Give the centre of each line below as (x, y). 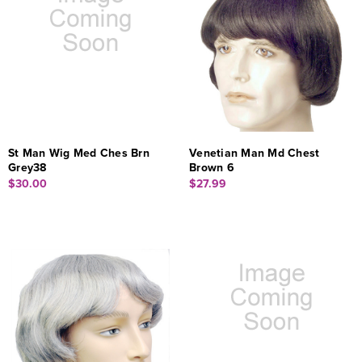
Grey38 (27, 167)
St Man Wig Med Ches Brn (79, 153)
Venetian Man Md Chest (255, 153)
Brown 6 (212, 167)
